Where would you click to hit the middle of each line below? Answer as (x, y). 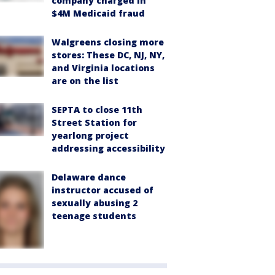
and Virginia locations (103, 68)
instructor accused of (103, 190)
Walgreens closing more (108, 42)
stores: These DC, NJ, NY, (108, 55)
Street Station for (94, 123)
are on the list (85, 81)
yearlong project (90, 136)
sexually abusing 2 (95, 203)
